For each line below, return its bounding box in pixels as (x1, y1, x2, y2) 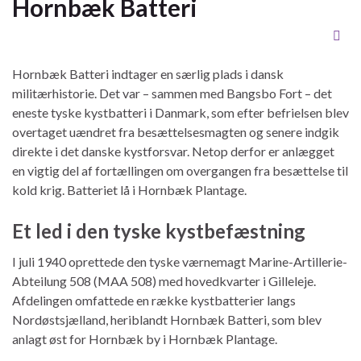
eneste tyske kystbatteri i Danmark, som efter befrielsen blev (12, 104, 349, 120)
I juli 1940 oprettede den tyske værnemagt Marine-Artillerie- (12, 253, 347, 269)
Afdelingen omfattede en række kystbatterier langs (12, 292, 296, 308)
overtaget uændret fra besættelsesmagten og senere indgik (12, 123, 339, 139)
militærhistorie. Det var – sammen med (12, 85, 226, 101)
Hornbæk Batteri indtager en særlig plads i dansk (12, 65, 284, 81)
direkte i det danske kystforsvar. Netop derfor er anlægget (12, 143, 334, 159)
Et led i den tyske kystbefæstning (12, 218, 305, 243)
